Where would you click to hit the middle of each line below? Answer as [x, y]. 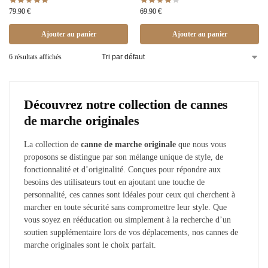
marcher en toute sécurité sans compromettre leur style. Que [125, 207]
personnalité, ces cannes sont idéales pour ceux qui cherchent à [130, 194]
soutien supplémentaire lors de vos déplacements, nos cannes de [131, 232]
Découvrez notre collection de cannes [126, 104]
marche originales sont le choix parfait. [90, 245]
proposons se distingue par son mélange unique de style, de [124, 157]
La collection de [52, 144]
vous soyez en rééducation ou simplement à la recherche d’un [127, 220]
